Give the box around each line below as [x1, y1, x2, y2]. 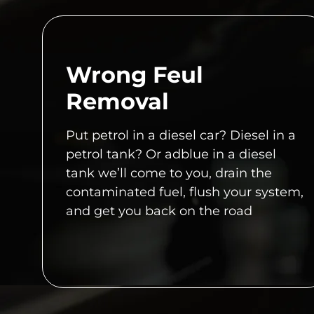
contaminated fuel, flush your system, [66, 184, 303, 200]
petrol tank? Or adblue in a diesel [66, 146, 276, 162]
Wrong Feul [66, 60, 203, 88]
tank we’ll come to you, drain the [66, 165, 272, 181]
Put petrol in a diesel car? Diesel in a [66, 127, 296, 143]
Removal [66, 87, 169, 115]
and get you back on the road [66, 203, 252, 219]
